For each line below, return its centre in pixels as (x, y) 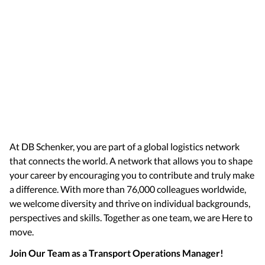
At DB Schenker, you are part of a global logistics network (125, 146)
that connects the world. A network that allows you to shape (131, 161)
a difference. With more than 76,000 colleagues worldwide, (128, 189)
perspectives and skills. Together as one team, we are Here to (131, 217)
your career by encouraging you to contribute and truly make (132, 175)
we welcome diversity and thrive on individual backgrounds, (130, 203)
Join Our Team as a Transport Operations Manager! (117, 253)
